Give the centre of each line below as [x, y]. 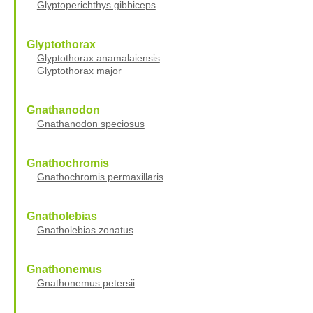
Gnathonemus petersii [86, 283]
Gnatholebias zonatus [85, 230]
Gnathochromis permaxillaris [100, 176]
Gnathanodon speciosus [90, 123]
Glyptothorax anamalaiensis [98, 58]
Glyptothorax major [79, 70]
